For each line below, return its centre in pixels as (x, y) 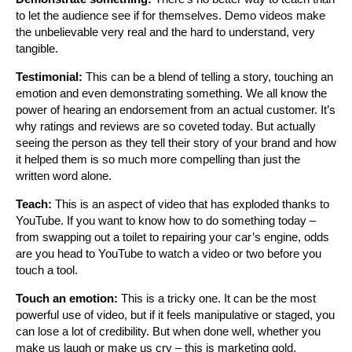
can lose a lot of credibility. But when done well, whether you (168, 331)
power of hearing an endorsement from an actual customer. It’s (176, 109)
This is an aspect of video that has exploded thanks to (191, 203)
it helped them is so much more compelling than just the (158, 159)
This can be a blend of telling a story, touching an (208, 76)
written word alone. (64, 175)
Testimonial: (49, 76)
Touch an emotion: (67, 298)
